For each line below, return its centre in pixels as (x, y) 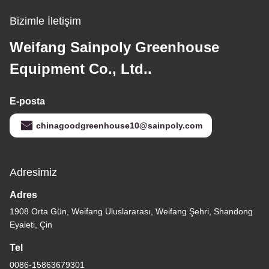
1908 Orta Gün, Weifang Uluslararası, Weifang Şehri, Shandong (131, 211)
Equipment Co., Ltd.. (81, 68)
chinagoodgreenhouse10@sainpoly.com (119, 125)
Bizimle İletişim (45, 21)
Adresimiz (33, 172)
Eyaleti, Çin (31, 224)
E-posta (27, 101)
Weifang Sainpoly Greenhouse (114, 47)
